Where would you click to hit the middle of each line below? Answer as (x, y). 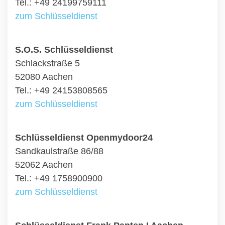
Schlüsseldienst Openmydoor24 (84, 138)
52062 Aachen (44, 165)
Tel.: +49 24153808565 (61, 90)
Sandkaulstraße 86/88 (59, 151)
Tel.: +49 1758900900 (59, 178)
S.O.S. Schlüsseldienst (64, 50)
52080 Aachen (44, 77)
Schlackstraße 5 (47, 63)
